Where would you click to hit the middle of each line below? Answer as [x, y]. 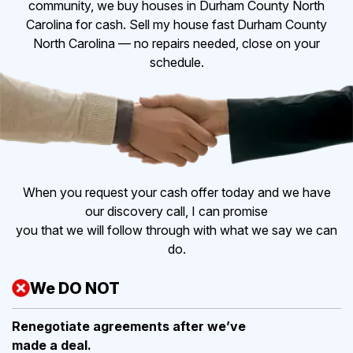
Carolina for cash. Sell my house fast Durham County [176, 24]
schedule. [176, 62]
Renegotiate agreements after [110, 326]
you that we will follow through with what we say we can [176, 230]
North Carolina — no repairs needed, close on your [176, 43]
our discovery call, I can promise [176, 211]
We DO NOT [75, 288]
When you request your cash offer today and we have [176, 192]
